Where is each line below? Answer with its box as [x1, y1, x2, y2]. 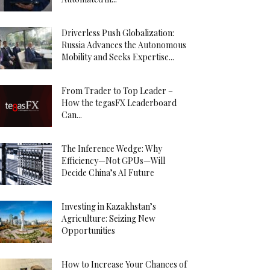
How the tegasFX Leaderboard [61, 97, 177, 108]
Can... [61, 109, 82, 121]
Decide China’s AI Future [61, 167, 154, 178]
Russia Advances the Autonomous [61, 39, 186, 51]
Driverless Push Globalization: [61, 27, 174, 39]
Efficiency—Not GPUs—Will [61, 155, 165, 166]
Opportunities [61, 225, 115, 236]
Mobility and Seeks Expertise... [61, 51, 174, 63]
